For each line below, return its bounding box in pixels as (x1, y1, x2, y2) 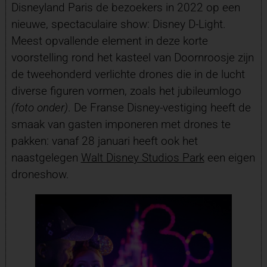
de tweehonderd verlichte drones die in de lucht (11, 67, 245, 82)
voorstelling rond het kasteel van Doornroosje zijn (11, 51, 254, 65)
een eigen (204, 151, 255, 165)
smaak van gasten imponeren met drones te (11, 117, 231, 132)
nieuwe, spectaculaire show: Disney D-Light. (11, 17, 226, 32)
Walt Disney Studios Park (80, 151, 204, 165)
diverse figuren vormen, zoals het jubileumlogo (11, 84, 241, 98)
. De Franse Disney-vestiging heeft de (67, 101, 251, 115)
